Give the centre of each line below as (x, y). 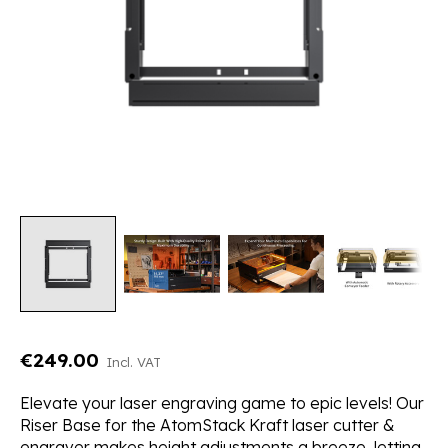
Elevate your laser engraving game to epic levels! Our (222, 402)
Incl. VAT (133, 361)
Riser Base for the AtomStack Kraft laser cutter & (207, 424)
